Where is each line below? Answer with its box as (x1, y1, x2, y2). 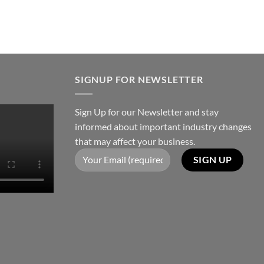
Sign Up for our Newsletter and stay (75, 105, 219, 117)
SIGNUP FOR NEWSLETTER (75, 74, 203, 85)
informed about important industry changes (75, 120, 252, 132)
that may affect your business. (75, 135, 195, 147)
